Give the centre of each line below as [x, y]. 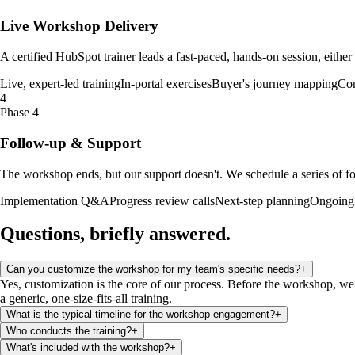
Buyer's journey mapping [275, 84]
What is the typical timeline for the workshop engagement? [141, 315]
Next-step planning [262, 200]
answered [187, 234]
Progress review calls [162, 200]
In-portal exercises [166, 84]
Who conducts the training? [69, 331]
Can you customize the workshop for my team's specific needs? [153, 269]
